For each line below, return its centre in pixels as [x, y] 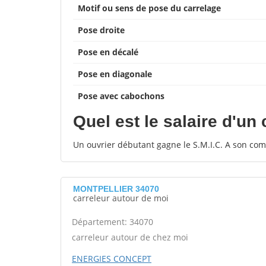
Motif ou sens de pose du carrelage [149, 8]
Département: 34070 [113, 222]
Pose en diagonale [115, 74]
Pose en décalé [108, 52]
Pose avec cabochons [121, 96]
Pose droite [101, 30]
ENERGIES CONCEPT [112, 259]
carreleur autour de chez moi [130, 237]
